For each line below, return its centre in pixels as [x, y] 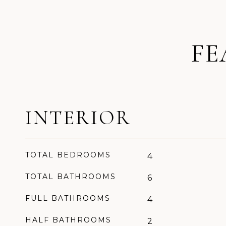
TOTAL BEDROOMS [68, 155]
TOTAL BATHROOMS [71, 177]
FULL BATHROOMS [68, 198]
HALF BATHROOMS [68, 220]
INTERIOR [78, 118]
